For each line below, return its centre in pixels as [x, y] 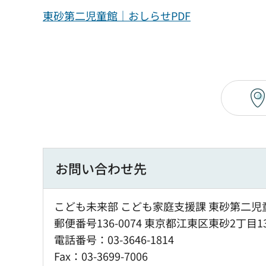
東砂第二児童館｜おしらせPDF [117, 16]
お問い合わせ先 [101, 168]
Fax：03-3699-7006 [101, 256]
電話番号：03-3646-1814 [114, 240]
